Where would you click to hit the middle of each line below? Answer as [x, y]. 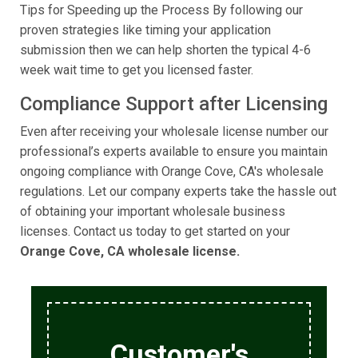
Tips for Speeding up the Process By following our [161, 10]
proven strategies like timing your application [145, 30]
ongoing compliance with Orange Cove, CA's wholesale [172, 172]
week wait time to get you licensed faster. [137, 70]
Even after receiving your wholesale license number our [174, 132]
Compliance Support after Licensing [174, 104]
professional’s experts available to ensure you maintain [174, 152]
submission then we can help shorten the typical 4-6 [165, 50]
